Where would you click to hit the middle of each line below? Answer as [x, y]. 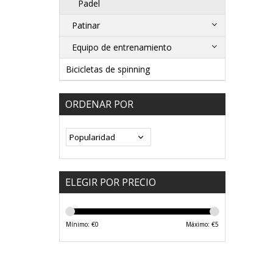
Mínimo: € [80, 225]
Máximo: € [200, 225]
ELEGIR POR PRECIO [111, 183]
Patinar [86, 26]
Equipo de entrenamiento [122, 48]
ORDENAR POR [99, 105]
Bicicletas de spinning [108, 69]
